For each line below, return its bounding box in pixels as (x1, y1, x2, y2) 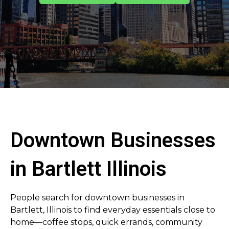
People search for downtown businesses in (10, 193, 185, 202)
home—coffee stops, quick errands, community (10, 217, 202, 227)
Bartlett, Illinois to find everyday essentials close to (10, 205, 215, 215)
